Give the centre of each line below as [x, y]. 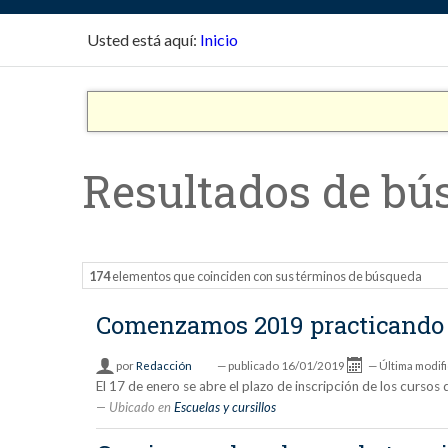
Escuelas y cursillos [225, 407]
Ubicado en [140, 407]
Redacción [163, 366]
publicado [253, 366]
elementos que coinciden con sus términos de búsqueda [266, 275]
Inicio [219, 39]
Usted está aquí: [142, 39]
